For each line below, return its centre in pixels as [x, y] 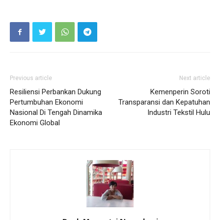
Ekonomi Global [35, 123]
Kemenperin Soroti [180, 92]
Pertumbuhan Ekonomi [46, 102]
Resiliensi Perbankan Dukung [55, 92]
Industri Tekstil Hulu [179, 113]
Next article [195, 78]
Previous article [31, 78]
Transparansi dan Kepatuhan [164, 102]
